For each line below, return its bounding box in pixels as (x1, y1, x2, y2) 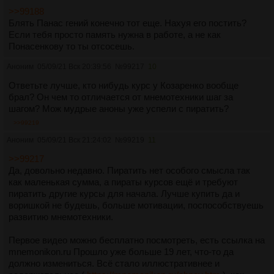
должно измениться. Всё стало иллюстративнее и (9, 257, 220, 268)
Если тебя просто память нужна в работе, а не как (9, 29, 221, 40)
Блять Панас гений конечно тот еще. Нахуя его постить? (9, 17, 246, 28)
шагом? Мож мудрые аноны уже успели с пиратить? (9, 103, 229, 114)
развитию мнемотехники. (9, 211, 113, 222)
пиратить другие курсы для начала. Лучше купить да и (9, 188, 240, 199)
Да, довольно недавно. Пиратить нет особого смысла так (9, 165, 250, 176)
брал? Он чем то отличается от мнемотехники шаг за (9, 91, 233, 102)
